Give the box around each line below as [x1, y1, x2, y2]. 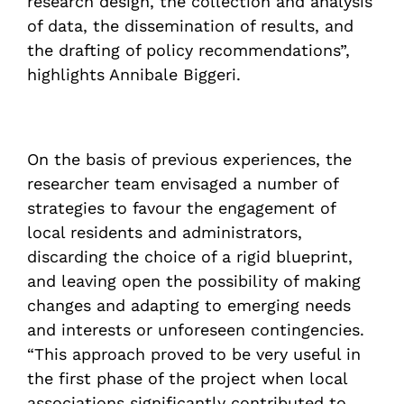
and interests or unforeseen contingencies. [27, 320, 364, 339]
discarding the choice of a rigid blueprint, [27, 247, 353, 266]
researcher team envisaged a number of [27, 174, 338, 193]
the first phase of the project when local [27, 369, 347, 388]
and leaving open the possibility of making [27, 271, 361, 290]
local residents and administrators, [27, 223, 302, 242]
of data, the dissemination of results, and [27, 16, 353, 35]
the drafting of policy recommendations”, [27, 41, 350, 60]
